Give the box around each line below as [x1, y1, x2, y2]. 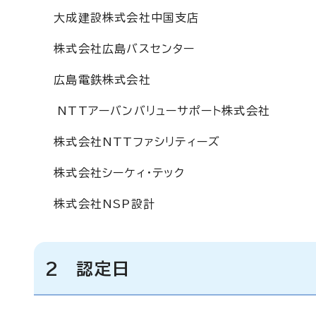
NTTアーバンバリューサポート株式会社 [45, 105, 270, 116]
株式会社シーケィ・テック [45, 167, 186, 178]
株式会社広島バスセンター [45, 43, 195, 54]
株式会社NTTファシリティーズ [45, 136, 221, 147]
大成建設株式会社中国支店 [45, 12, 200, 23]
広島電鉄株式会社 [45, 74, 151, 85]
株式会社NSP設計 [45, 198, 155, 209]
